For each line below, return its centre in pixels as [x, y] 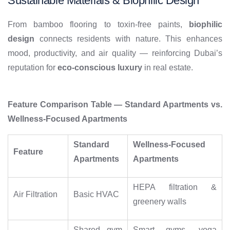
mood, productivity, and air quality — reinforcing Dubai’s [115, 53]
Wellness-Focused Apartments [68, 119]
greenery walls [160, 202]
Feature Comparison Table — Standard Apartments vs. [115, 105]
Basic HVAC [96, 195]
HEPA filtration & [175, 187]
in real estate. [168, 68]
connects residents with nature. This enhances [128, 39]
